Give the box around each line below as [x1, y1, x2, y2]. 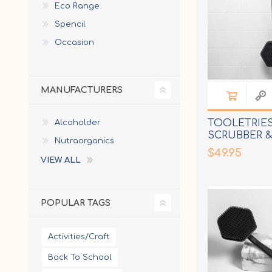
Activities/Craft [48, 232, 110, 241]
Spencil [55, 19, 86, 29]
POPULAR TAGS [41, 198, 110, 208]
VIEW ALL [41, 155, 81, 165]
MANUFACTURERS [41, 85, 123, 95]
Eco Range [55, 1, 100, 10]
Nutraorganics [55, 136, 114, 145]
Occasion [55, 38, 94, 47]
